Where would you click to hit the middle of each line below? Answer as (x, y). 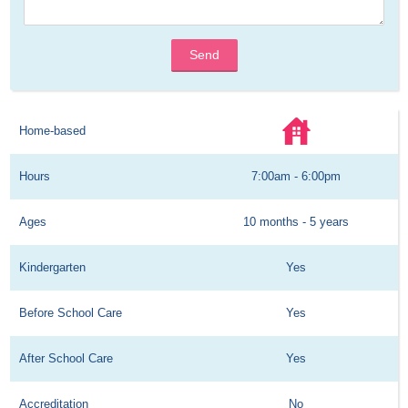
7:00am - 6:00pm (296, 177)
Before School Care (71, 313)
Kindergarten (53, 268)
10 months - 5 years (296, 222)
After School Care (66, 359)
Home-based (53, 131)
